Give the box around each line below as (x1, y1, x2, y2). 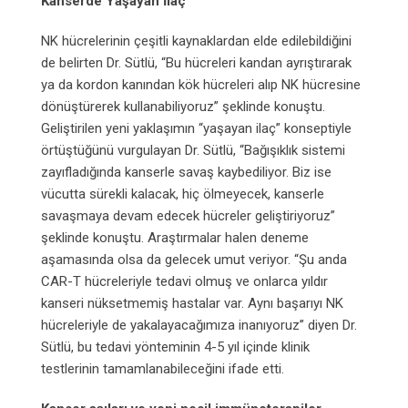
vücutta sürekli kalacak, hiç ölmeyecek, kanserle (41, 185, 324, 202)
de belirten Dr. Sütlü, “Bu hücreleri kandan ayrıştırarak (41, 54, 352, 71)
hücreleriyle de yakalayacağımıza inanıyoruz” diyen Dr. (41, 316, 357, 333)
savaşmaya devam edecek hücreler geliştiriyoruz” (41, 207, 335, 224)
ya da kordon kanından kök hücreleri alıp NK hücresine (41, 76, 361, 93)
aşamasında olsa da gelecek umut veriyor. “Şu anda (41, 250, 347, 268)
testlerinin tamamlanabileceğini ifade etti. (41, 360, 284, 377)
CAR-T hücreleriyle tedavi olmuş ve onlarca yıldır (41, 272, 328, 290)
